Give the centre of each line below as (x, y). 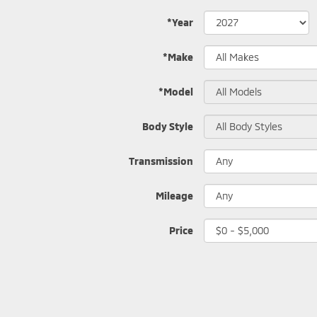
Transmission (161, 161)
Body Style (168, 126)
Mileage (174, 195)
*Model (176, 91)
